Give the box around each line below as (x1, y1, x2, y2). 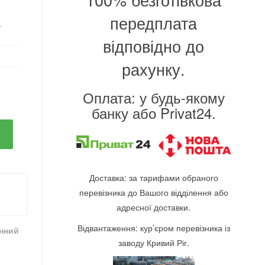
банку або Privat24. (91, 102, 216, 123)
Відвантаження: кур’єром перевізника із (77, 222, 230, 234)
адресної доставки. (117, 201, 191, 214)
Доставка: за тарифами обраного (89, 172, 218, 184)
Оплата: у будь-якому (82, 87, 225, 108)
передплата (110, 11, 198, 34)
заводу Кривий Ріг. (118, 237, 189, 249)
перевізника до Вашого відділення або (79, 186, 228, 199)
